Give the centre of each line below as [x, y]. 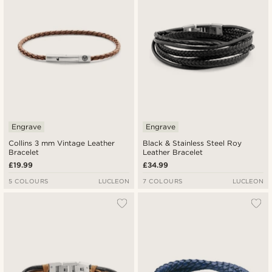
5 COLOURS [29, 181]
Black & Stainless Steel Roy [192, 143]
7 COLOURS [163, 181]
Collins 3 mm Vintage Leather [62, 143]
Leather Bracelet [173, 152]
